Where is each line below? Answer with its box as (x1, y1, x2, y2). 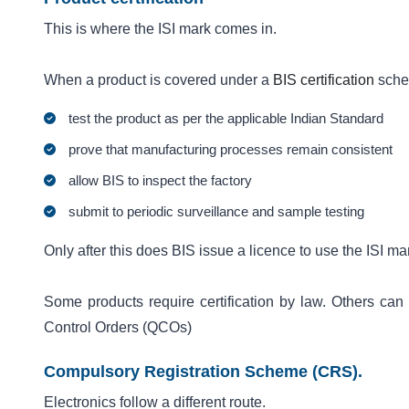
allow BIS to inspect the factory (68, 172, 253, 188)
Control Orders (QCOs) (44, 319, 192, 335)
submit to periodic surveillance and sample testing (68, 203, 365, 219)
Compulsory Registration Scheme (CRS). (44, 362, 362, 381)
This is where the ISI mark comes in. (44, 21, 277, 37)
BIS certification (273, 72, 374, 89)
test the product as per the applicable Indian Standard (68, 110, 384, 126)
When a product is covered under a (44, 72, 273, 89)
